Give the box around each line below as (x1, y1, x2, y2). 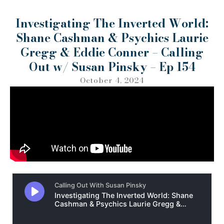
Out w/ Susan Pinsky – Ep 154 (28, 58, 195, 76)
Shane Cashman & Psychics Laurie (15, 29, 208, 47)
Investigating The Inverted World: (15, 14, 208, 32)
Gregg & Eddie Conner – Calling (20, 43, 203, 61)
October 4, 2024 (80, 74, 144, 86)
